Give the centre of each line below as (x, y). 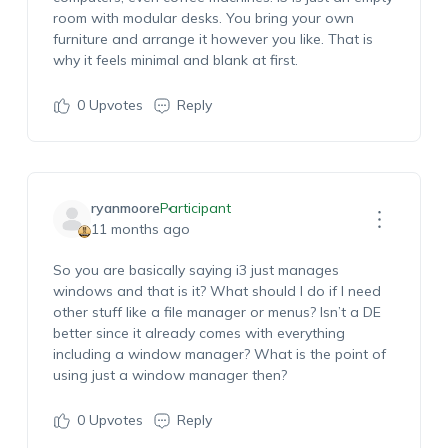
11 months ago (140, 229)
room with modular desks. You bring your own (203, 18)
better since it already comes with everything (198, 333)
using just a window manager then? (171, 375)
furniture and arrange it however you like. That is (212, 39)
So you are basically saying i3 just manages (195, 270)
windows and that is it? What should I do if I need (216, 291)
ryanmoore (125, 208)
